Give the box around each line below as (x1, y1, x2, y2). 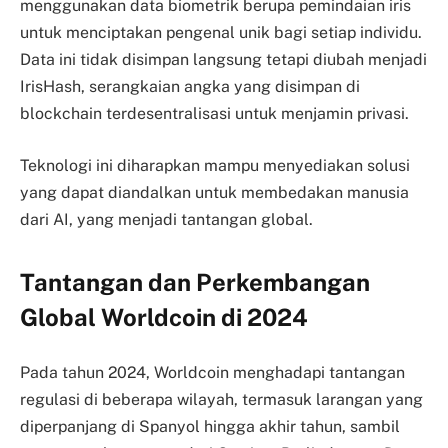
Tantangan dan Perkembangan (20, 267, 370, 296)
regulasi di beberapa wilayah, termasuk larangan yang (20, 390, 423, 410)
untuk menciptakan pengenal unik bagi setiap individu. (20, 23, 422, 42)
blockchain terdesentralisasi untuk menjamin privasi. (20, 104, 413, 123)
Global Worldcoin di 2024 (20, 302, 308, 331)
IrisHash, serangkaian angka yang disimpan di (20, 77, 360, 96)
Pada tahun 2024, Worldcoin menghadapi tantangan (20, 363, 405, 383)
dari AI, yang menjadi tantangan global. (20, 209, 313, 229)
